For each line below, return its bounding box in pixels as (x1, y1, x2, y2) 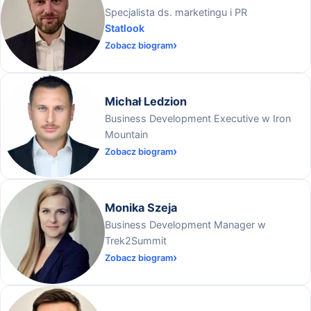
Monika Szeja (105, 200, 177, 215)
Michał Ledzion (105, 94, 187, 108)
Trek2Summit (105, 234, 167, 246)
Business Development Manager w (105, 218, 266, 230)
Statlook (105, 22, 144, 34)
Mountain (105, 128, 148, 140)
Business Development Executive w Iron (105, 112, 291, 124)
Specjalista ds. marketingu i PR (105, 6, 247, 18)
